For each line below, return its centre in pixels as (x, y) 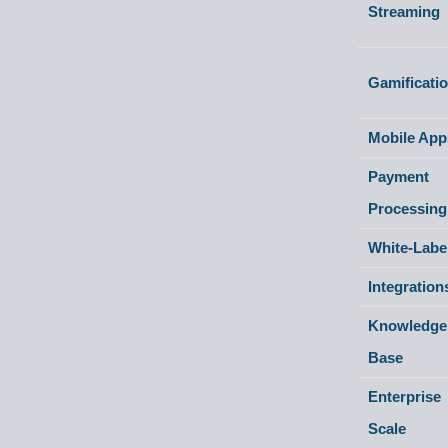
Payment (399, 176)
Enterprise (405, 396)
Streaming (404, 11)
